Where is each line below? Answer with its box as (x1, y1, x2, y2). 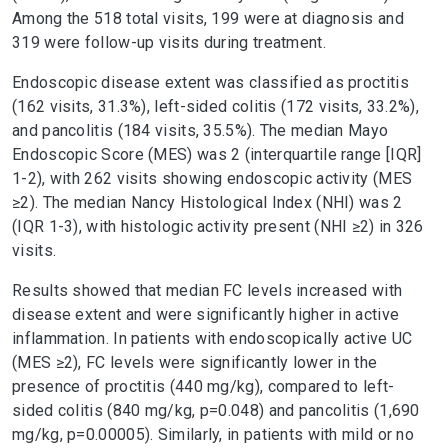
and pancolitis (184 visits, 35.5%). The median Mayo (12, 121, 389, 140)
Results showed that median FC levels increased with (12, 281, 403, 300)
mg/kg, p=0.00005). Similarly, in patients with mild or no (12, 425, 415, 444)
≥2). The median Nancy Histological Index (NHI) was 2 (12, 193, 403, 212)
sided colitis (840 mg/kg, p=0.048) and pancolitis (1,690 (12, 401, 420, 420)
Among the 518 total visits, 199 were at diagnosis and (12, 9, 404, 28)
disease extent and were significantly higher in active (12, 305, 400, 324)
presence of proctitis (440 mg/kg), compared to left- (12, 377, 395, 396)
